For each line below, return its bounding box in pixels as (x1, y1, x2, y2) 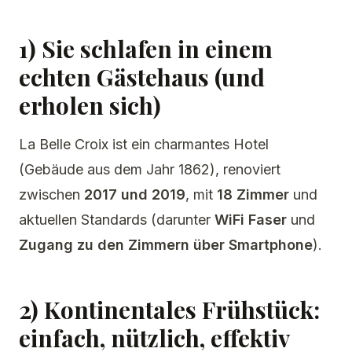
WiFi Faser (214, 211, 287, 228)
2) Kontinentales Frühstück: (19, 294, 320, 325)
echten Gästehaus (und (19, 61, 265, 93)
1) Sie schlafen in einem (19, 33, 273, 64)
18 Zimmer (217, 186, 289, 203)
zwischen (19, 186, 84, 203)
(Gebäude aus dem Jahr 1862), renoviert (19, 161, 280, 178)
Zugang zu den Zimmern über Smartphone (19, 236, 313, 253)
